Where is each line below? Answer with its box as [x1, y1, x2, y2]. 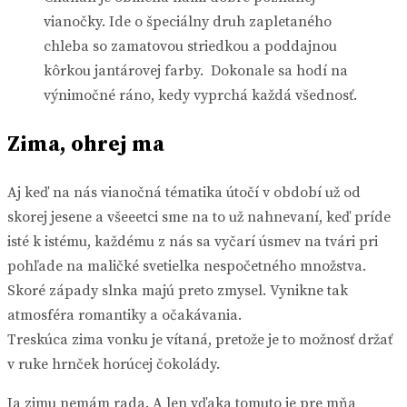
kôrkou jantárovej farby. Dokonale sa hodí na [44, 61, 348, 80]
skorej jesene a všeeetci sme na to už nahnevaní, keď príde [7, 207, 391, 226]
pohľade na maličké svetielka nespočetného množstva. [7, 256, 366, 275]
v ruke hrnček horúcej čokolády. [7, 354, 220, 373]
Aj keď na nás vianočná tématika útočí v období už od [7, 183, 361, 202]
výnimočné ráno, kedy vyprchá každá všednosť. [44, 85, 357, 104]
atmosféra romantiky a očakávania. [7, 305, 242, 324]
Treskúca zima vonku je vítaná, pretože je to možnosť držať [7, 330, 392, 349]
